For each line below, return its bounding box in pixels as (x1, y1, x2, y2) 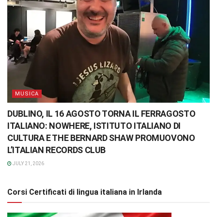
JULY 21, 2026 (12, 160, 44, 166)
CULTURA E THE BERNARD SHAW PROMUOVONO (7, 132, 195, 143)
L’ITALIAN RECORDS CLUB (7, 144, 106, 155)
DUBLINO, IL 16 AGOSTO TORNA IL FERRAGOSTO (7, 108, 196, 119)
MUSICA (15, 90, 39, 97)
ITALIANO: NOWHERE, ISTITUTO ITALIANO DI (7, 120, 181, 131)
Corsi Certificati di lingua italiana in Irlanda (7, 187, 162, 197)
